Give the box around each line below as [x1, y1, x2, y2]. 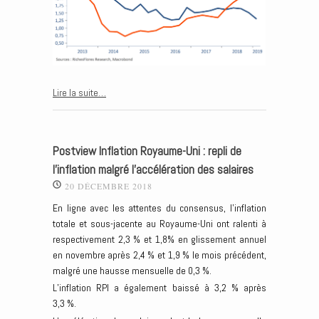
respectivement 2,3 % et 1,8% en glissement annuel [53, 232, 266, 246]
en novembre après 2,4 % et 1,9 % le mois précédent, [53, 248, 266, 261]
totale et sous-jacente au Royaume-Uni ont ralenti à [53, 216, 266, 230]
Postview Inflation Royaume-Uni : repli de [53, 143, 241, 159]
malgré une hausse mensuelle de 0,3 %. [53, 263, 211, 277]
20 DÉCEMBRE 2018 [65, 179, 152, 192]
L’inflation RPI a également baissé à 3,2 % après [53, 281, 266, 295]
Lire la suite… [53, 86, 106, 100]
